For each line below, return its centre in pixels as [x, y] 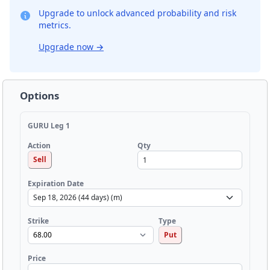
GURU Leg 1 [49, 125]
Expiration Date [56, 183]
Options [39, 95]
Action [39, 146]
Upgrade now [67, 46]
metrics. [55, 25]
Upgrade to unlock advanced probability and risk [137, 13]
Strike [38, 221]
